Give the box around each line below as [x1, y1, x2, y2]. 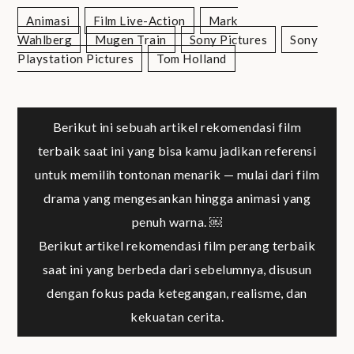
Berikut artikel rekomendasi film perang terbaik [38, 238, 316, 254]
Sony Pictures [189, 32, 268, 47]
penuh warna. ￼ [131, 214, 223, 230]
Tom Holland [156, 51, 227, 66]
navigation [32, 159, 193, 199]
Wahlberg [17, 32, 73, 47]
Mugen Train [95, 32, 167, 47]
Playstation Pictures [17, 51, 134, 66]
